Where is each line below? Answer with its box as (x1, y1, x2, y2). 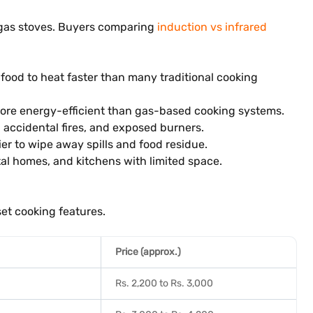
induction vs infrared (157, 20, 267, 34)
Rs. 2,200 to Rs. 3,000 (115, 277, 213, 289)
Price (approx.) (115, 246, 181, 258)
